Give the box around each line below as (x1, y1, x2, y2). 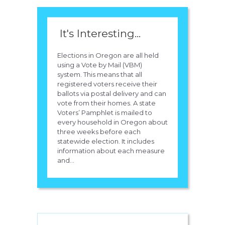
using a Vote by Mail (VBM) (57, 61, 142, 69)
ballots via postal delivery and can (57, 89, 166, 98)
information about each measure (57, 147, 165, 155)
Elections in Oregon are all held (57, 51, 159, 60)
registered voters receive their (57, 80, 157, 88)
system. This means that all (57, 70, 142, 79)
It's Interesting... (60, 27, 141, 40)
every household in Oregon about (57, 118, 168, 127)
